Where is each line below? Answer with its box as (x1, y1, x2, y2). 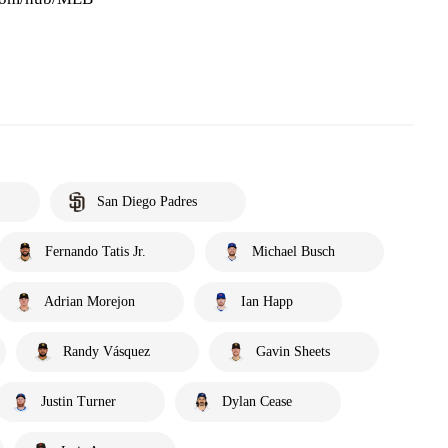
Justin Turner (41, 394, 116, 409)
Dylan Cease (222, 394, 292, 409)
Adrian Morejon (44, 294, 135, 309)
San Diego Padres (97, 194, 197, 209)
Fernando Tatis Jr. (45, 244, 146, 259)
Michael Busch (252, 244, 335, 259)
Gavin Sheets (256, 344, 330, 359)
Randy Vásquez (63, 344, 150, 359)
